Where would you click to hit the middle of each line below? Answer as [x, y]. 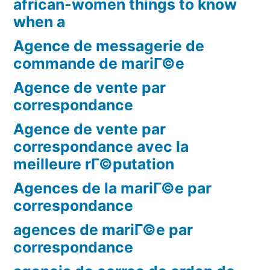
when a [39, 22]
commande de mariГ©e [99, 64]
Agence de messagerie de [109, 46]
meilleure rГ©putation [94, 164]
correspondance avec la [101, 147]
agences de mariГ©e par [103, 230]
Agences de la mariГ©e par [112, 188]
